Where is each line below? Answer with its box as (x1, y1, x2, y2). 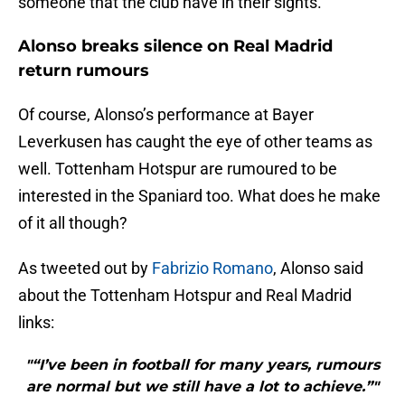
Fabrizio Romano (152, 259, 273, 278)
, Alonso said (273, 259, 363, 278)
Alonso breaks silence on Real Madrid (18, 36, 333, 57)
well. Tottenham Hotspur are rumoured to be (18, 159, 337, 179)
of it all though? (18, 213, 127, 233)
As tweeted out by (18, 259, 152, 278)
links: (18, 313, 54, 333)
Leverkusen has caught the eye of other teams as (18, 132, 372, 152)
